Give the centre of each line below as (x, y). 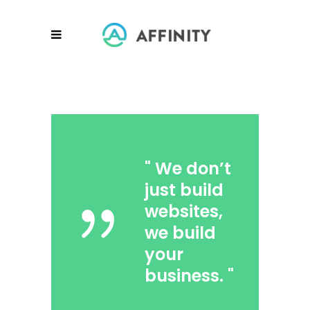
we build (180, 233)
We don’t (193, 168)
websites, (184, 211)
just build (184, 190)
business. (184, 276)
